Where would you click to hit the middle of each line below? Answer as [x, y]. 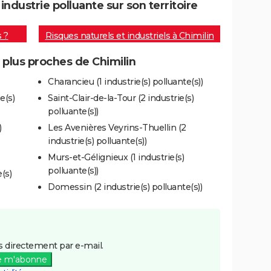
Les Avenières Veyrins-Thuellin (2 [117, 127]
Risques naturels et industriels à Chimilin [129, 36]
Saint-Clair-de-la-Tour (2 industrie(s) [121, 98]
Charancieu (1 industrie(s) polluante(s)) [125, 81]
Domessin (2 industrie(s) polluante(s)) [125, 187]
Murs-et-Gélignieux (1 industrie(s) [116, 157]
